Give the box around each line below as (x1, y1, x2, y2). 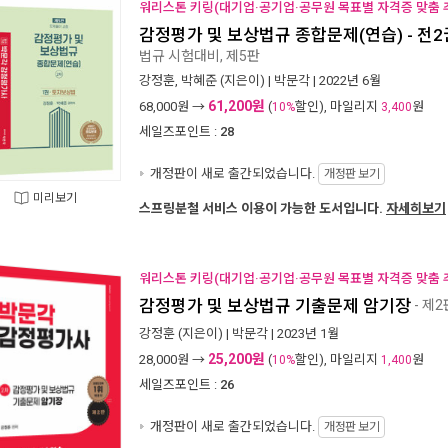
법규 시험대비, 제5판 (139, 48, 260, 63)
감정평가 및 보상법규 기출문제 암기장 (139, 296, 411, 316)
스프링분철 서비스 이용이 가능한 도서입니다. (139, 201, 386, 216)
